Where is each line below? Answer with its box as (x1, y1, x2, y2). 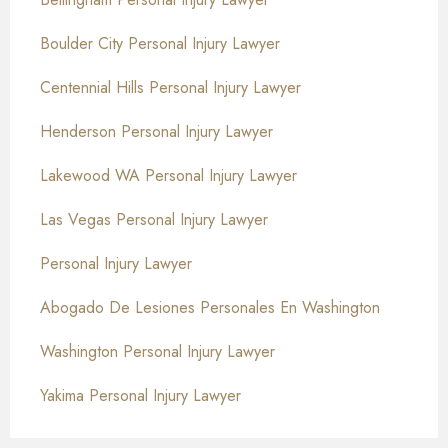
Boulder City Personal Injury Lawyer (40, 32, 280, 56)
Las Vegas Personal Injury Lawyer (40, 208, 268, 232)
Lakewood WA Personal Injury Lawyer (40, 164, 297, 188)
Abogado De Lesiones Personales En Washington (40, 296, 380, 320)
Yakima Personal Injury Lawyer (40, 384, 241, 408)
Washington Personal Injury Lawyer (40, 340, 275, 364)
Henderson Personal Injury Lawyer (40, 120, 273, 144)
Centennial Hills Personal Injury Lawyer (40, 76, 301, 100)
